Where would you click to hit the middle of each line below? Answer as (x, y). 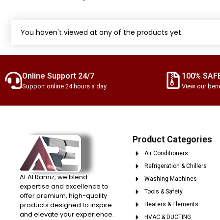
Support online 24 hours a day (64, 86)
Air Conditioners (166, 153)
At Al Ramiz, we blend (54, 177)
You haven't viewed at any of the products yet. (102, 33)
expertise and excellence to (64, 187)
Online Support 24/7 (58, 76)
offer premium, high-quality (63, 196)
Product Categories (172, 139)
